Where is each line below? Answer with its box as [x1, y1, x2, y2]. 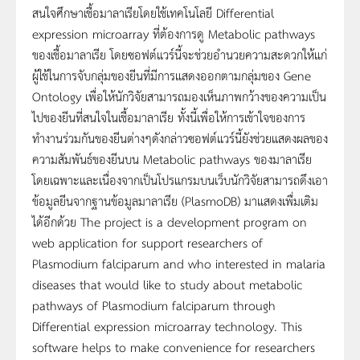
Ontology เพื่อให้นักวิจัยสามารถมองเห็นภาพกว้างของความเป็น [32, 85, 326, 106]
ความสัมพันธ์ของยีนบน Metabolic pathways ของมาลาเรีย [32, 148, 312, 169]
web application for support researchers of [32, 231, 263, 252]
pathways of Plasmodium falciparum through [32, 294, 276, 315]
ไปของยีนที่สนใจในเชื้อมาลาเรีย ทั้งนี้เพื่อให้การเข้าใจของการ [32, 106, 305, 127]
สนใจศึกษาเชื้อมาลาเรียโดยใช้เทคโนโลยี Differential [32, 2, 274, 22]
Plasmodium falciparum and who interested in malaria [32, 252, 325, 273]
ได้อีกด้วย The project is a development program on [32, 211, 307, 231]
